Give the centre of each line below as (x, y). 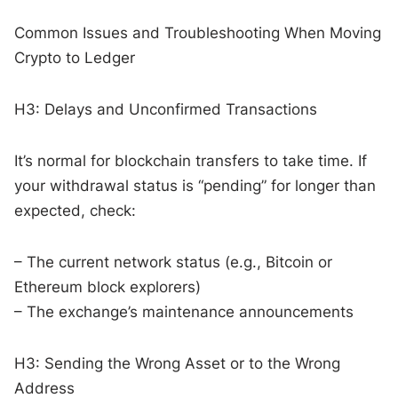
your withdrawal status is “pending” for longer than (195, 185)
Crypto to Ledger (75, 57)
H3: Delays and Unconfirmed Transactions (166, 109)
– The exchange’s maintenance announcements (184, 311)
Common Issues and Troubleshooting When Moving (198, 32)
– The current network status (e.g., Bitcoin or (174, 262)
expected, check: (76, 210)
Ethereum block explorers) (108, 287)
